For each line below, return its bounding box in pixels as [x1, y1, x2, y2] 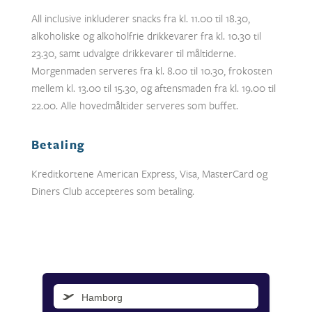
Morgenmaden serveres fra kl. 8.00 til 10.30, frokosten [31, 63, 274, 77]
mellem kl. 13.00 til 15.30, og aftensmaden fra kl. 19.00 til [31, 81, 276, 95]
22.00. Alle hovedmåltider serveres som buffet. [31, 98, 238, 112]
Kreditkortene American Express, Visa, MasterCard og [31, 166, 267, 180]
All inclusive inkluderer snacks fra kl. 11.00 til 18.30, [31, 11, 250, 25]
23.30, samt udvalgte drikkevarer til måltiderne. [31, 46, 236, 60]
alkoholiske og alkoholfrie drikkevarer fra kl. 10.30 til [31, 29, 261, 42]
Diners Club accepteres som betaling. [31, 184, 194, 198]
